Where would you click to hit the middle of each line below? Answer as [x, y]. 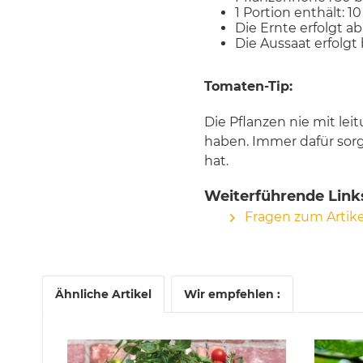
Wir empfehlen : [232, 294]
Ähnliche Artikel [103, 294]
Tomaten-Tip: [248, 86]
